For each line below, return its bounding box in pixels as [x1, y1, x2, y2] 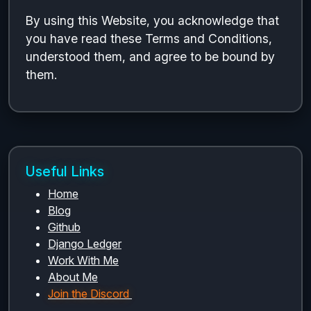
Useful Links [26, 163, 104, 180]
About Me [48, 270, 98, 284]
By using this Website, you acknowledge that [26, 13, 279, 28]
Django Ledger [48, 237, 121, 251]
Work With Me [48, 253, 119, 267]
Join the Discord [48, 287, 129, 301]
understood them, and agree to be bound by [26, 49, 275, 64]
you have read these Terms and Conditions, [26, 31, 272, 46]
